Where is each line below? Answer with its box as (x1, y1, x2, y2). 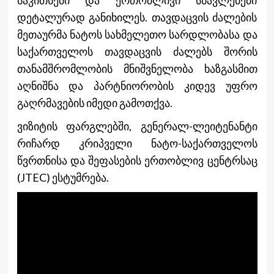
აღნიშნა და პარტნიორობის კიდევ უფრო (17, 78, 257, 92)
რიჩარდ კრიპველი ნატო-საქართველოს (17, 136, 257, 150)
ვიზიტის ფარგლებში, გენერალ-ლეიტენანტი (17, 119, 257, 133)
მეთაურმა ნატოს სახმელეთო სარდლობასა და (17, 27, 257, 41)
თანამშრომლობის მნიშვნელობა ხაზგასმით (17, 61, 257, 75)
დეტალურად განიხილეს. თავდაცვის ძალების (17, 10, 257, 24)
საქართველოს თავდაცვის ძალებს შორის (17, 44, 257, 58)
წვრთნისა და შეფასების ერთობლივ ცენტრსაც (17, 153, 257, 167)
